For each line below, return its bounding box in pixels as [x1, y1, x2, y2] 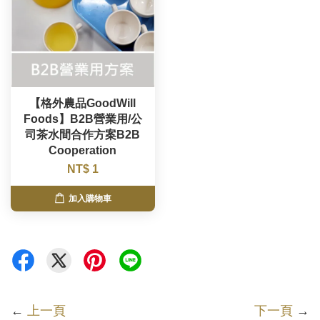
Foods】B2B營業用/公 [23, 113, 142, 126]
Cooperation [49, 144, 117, 157]
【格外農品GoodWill [29, 97, 136, 110]
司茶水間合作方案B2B [25, 129, 141, 141]
